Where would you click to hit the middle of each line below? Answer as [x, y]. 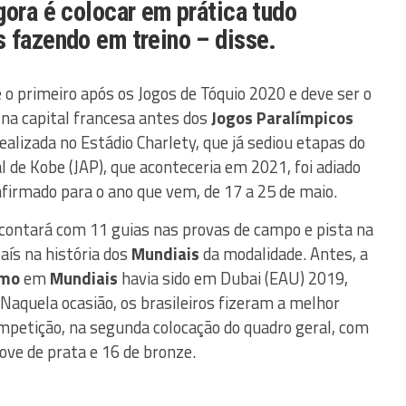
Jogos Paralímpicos [282, 118]
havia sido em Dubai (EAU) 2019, [233, 279]
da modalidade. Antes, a [284, 254]
